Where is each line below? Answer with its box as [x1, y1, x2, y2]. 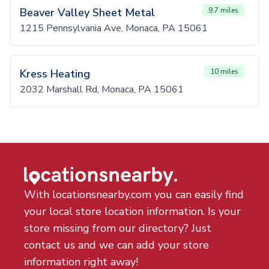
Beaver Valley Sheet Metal [20, 5, 155, 20]
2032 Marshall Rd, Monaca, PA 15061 [20, 83, 184, 96]
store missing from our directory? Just [24, 221, 211, 235]
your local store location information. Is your [24, 204, 241, 219]
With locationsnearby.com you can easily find [24, 187, 244, 202]
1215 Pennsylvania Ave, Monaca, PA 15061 [20, 22, 208, 35]
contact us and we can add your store [24, 238, 209, 252]
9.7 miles [208, 5, 238, 15]
